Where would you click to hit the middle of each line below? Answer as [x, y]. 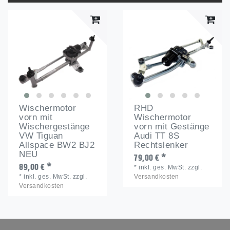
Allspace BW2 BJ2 [57, 145]
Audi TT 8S [157, 136]
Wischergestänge [54, 126]
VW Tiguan [41, 136]
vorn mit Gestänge [172, 126]
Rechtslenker [161, 145]
